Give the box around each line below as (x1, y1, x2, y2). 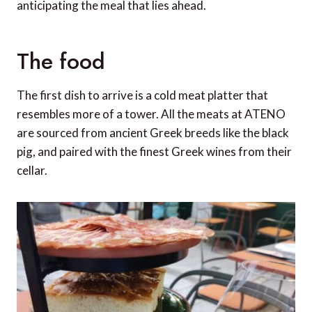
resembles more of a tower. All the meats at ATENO (17, 107, 286, 122)
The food (17, 45, 105, 78)
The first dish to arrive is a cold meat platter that (17, 88, 268, 103)
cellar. (17, 163, 47, 178)
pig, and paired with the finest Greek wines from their (17, 144, 292, 159)
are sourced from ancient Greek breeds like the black (17, 125, 289, 141)
